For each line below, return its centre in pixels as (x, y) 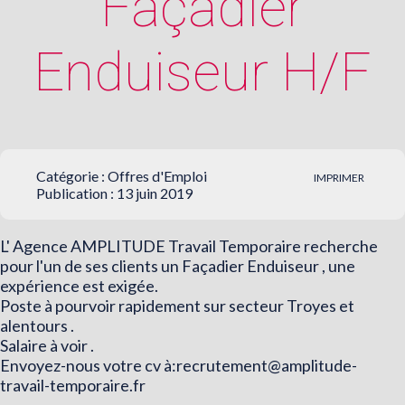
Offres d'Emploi (157, 175)
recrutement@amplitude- (267, 365)
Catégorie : (72, 175)
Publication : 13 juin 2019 (114, 193)
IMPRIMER (339, 177)
